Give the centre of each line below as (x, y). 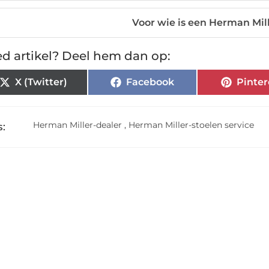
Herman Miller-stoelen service (191, 125)
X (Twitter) (41, 82)
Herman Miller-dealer (77, 125)
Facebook (150, 82)
